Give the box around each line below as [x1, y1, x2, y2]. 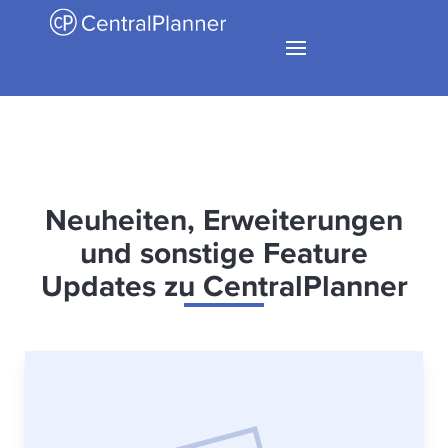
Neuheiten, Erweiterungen [45, 198, 403, 242]
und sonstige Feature [80, 231, 368, 275]
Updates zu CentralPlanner [40, 264, 408, 308]
